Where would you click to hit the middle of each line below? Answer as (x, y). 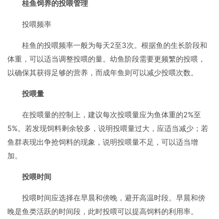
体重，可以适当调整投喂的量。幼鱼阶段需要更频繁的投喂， (106, 59)
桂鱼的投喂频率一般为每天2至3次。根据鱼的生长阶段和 (115, 45)
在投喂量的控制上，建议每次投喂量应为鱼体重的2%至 (111, 115)
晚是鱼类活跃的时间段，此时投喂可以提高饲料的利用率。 (103, 211)
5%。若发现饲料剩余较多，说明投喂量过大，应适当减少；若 (108, 128)
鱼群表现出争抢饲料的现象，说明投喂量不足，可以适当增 (103, 142)
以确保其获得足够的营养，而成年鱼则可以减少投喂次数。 (103, 73)
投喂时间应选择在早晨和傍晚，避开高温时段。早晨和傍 (114, 198)
